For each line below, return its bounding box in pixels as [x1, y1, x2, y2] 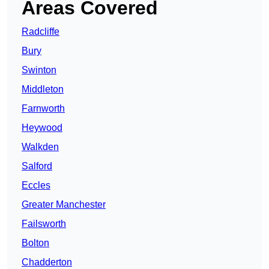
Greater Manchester [22, 199, 106, 210]
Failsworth [22, 219, 66, 229]
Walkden [22, 142, 59, 153]
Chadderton [22, 257, 72, 268]
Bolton [22, 238, 49, 249]
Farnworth [22, 103, 65, 114]
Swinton [22, 65, 56, 76]
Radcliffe [22, 26, 59, 37]
